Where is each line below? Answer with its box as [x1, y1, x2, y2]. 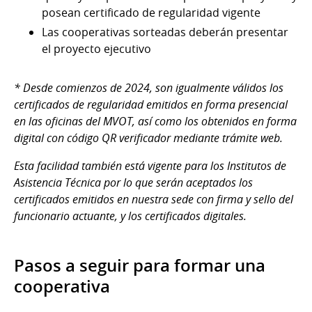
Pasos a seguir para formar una [14, 253, 265, 276]
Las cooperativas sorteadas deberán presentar [42, 24, 288, 40]
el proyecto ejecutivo [42, 40, 151, 56]
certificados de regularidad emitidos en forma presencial [14, 96, 288, 112]
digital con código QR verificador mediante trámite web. [14, 130, 286, 146]
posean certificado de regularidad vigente [42, 4, 260, 20]
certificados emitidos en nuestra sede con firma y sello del [14, 191, 293, 207]
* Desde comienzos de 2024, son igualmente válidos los [14, 79, 283, 95]
